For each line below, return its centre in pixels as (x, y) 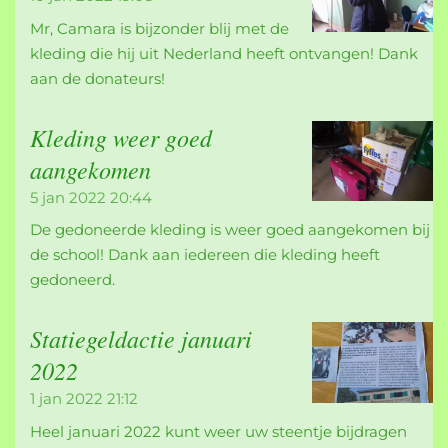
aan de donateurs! (97, 78)
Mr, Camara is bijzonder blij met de (159, 28)
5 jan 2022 (68, 197)
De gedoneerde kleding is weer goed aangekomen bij (230, 230)
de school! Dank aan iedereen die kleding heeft (205, 255)
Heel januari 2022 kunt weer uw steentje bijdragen (218, 431)
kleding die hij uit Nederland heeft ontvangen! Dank (224, 53)
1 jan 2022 (66, 399)
